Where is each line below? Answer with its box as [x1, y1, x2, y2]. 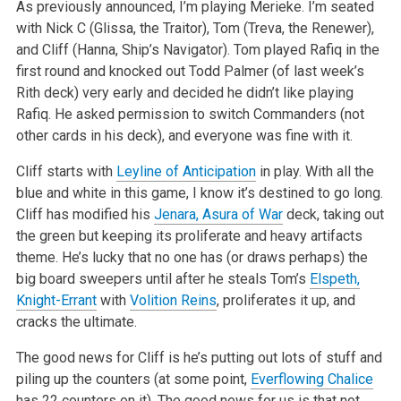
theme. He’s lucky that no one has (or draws [15, 248, 286, 266]
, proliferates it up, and [216, 291, 355, 309]
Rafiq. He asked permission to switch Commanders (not [15, 105, 364, 123]
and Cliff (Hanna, [15, 40, 118, 58]
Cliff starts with [15, 162, 116, 180]
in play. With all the [255, 162, 374, 180]
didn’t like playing [242, 83, 354, 101]
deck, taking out [282, 205, 384, 223]
